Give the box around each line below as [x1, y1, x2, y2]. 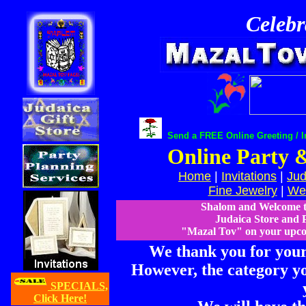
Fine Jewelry [208, 184, 277, 197]
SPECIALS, [48, 280, 108, 292]
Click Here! [33, 292, 87, 304]
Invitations [221, 169, 277, 183]
